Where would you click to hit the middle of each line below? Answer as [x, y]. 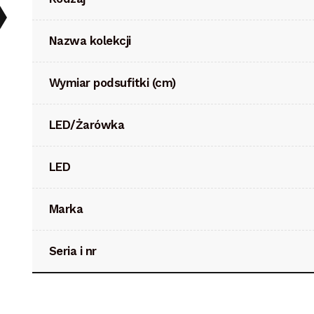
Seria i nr [73, 251]
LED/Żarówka [87, 124]
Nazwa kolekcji [90, 40]
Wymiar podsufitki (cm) [112, 82]
